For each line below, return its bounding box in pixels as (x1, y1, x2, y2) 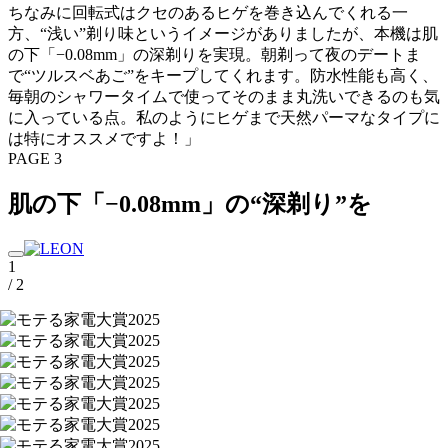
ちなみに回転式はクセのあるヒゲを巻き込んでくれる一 (8, 3, 408, 21)
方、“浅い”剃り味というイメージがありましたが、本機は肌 (8, 24, 438, 42)
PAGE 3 (8, 149, 62, 167)
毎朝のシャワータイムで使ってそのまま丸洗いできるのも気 (8, 87, 440, 105)
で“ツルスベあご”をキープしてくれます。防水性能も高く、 (8, 66, 438, 84)
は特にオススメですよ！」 (8, 129, 200, 147)
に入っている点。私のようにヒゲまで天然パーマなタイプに (8, 108, 440, 126)
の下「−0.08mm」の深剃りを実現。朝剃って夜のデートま (8, 45, 421, 63)
